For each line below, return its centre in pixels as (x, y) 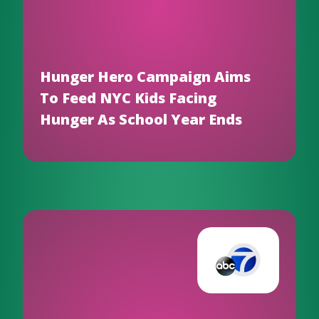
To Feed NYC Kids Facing (128, 98)
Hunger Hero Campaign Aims (145, 77)
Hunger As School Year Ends (141, 119)
